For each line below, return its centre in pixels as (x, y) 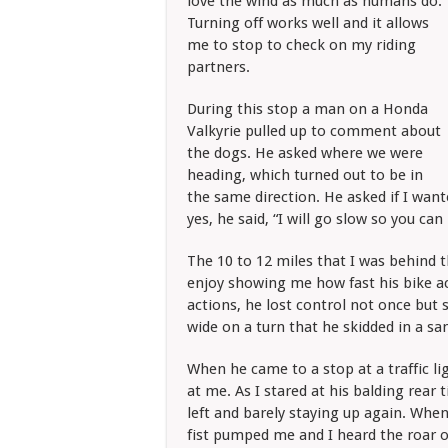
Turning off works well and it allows (308, 23)
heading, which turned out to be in (305, 175)
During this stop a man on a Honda (307, 109)
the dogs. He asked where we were (305, 153)
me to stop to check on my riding (301, 45)
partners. (218, 67)
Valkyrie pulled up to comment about (314, 131)
